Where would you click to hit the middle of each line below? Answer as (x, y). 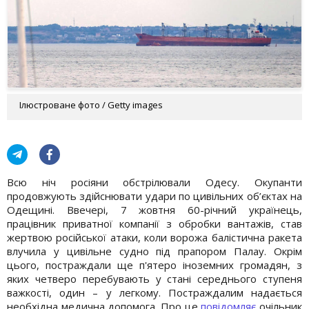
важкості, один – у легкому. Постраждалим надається (154, 292)
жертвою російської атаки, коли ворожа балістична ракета (154, 237)
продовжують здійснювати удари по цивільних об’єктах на (154, 196)
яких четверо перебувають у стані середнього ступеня (154, 278)
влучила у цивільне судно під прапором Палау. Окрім (154, 251)
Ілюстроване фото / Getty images (91, 104)
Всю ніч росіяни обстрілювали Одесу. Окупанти (154, 182)
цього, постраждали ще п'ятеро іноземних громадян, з (154, 265)
